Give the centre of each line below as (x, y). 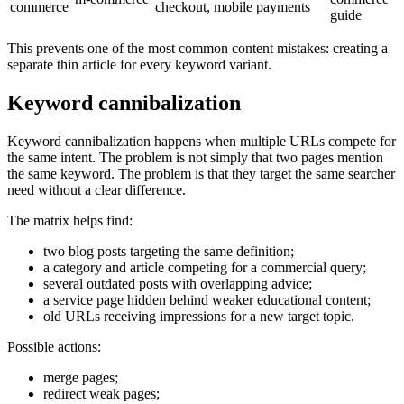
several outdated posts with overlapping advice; (178, 284)
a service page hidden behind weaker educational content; (207, 300)
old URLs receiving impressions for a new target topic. (199, 317)
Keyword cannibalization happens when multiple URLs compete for (202, 142)
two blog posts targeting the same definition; (169, 252)
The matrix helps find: (70, 221)
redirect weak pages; (101, 394)
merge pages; (81, 378)
